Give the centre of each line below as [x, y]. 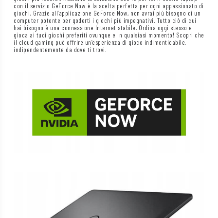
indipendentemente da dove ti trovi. [60, 50]
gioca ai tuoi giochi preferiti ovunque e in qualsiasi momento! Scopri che [109, 35]
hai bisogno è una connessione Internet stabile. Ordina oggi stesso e [103, 28]
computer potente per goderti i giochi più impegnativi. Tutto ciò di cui [105, 20]
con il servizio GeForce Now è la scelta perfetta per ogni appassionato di [109, 6]
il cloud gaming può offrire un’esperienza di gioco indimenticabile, [100, 42]
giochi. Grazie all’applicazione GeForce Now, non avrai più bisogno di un [107, 13]
